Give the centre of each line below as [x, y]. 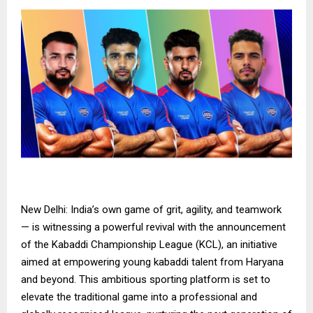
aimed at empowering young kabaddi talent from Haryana [152, 262]
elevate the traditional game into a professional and [139, 297]
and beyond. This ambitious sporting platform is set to [146, 279]
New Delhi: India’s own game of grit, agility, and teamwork [151, 209]
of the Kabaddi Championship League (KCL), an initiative [149, 244]
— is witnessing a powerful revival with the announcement [153, 227]
